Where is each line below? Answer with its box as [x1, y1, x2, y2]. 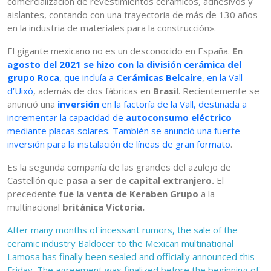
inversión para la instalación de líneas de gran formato [7, 138, 230, 151]
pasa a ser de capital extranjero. [66, 174, 217, 187]
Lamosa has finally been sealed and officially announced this [7, 250, 255, 263]
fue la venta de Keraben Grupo [59, 188, 201, 200]
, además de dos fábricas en [33, 85, 153, 97]
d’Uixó [7, 85, 33, 97]
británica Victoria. [62, 201, 145, 214]
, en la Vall [202, 71, 243, 84]
